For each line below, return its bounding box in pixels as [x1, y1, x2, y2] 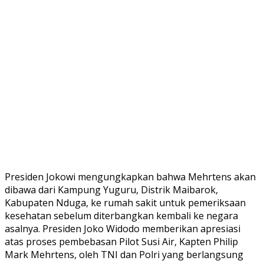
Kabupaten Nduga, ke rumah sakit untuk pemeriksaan [5, 196, 246, 209]
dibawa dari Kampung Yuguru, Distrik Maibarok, [5, 183, 218, 196]
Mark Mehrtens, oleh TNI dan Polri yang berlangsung [5, 247, 243, 261]
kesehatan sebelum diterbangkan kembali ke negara [5, 209, 238, 222]
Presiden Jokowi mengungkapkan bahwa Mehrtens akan [5, 170, 256, 183]
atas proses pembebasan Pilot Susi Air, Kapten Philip [5, 235, 238, 248]
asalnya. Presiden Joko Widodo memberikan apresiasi [5, 222, 240, 235]
